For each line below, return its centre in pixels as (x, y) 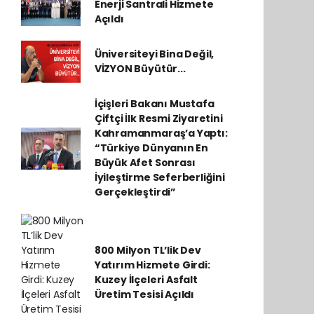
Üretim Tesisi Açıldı (144, 294)
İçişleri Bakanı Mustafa (154, 104)
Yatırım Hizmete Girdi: (152, 265)
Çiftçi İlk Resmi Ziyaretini (158, 118)
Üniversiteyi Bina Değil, (154, 54)
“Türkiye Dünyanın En (151, 148)
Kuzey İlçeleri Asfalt (146, 280)
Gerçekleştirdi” (135, 192)
